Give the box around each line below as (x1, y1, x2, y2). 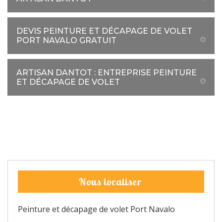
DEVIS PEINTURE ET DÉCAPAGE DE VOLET (16, 26, 192, 36)
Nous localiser (78, 175, 142, 188)
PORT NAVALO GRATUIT (16, 36, 116, 45)
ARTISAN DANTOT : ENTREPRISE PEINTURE (16, 68, 197, 77)
